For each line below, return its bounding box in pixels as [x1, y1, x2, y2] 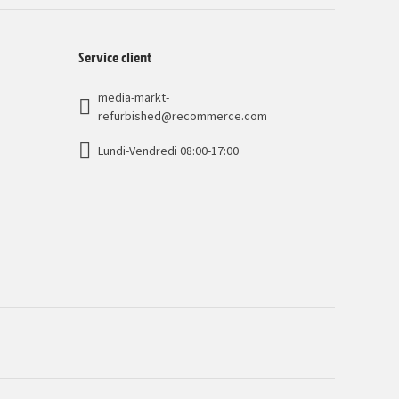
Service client [78, 46, 151, 67]
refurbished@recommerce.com [98, 108, 267, 125]
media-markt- [98, 89, 169, 106]
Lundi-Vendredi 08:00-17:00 [98, 142, 239, 159]
